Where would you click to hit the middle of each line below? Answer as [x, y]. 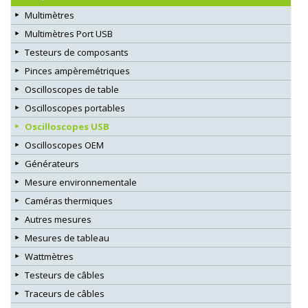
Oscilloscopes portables [75, 108]
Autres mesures [58, 219]
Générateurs [52, 163]
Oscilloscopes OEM [64, 145]
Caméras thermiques [69, 200]
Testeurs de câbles [65, 275]
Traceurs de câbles [65, 293]
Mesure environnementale [81, 182]
